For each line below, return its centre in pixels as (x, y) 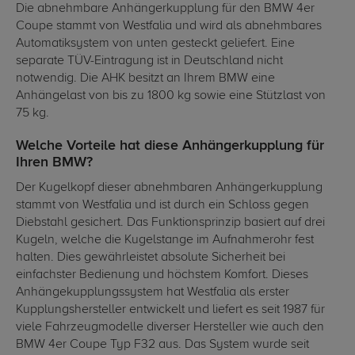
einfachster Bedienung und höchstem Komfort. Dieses (162, 275)
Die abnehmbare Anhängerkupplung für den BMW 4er (165, 9)
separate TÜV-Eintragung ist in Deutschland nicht (149, 61)
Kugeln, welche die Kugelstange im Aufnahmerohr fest (165, 240)
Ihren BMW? (54, 163)
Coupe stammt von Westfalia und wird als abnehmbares (169, 27)
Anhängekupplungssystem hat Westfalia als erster (153, 293)
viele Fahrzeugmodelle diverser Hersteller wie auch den (170, 328)
